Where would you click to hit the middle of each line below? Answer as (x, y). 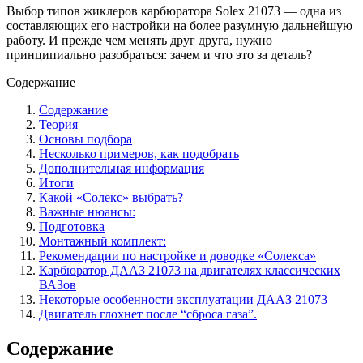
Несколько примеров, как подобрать (139, 153)
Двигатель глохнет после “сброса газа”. (148, 314)
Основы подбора (85, 139)
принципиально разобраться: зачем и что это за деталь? (159, 54)
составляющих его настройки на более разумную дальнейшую (179, 25)
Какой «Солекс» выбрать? (111, 197)
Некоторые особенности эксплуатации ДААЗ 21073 (183, 299)
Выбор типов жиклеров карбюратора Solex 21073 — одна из (174, 11)
